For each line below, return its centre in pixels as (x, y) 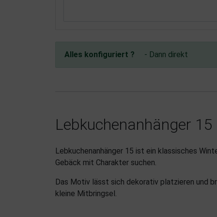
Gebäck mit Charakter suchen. (106, 163)
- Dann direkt (166, 54)
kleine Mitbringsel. (86, 194)
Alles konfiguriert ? (100, 54)
